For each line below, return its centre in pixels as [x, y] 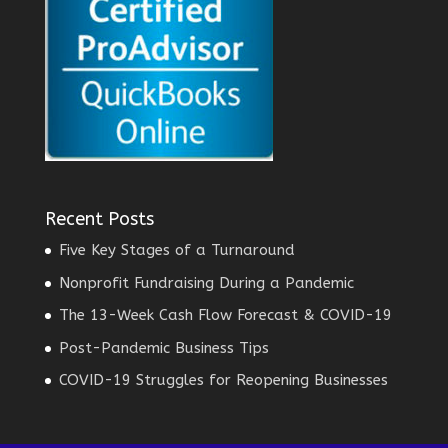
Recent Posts [99, 219]
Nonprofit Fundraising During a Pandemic [206, 282]
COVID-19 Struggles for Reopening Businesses [223, 380]
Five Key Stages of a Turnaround [176, 250]
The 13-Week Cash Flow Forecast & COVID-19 [225, 315]
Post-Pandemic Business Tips [163, 347]
